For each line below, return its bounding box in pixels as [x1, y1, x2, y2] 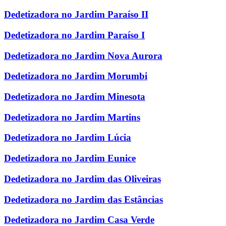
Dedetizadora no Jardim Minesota [4, 91, 145, 102]
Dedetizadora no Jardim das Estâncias [4, 194, 163, 205]
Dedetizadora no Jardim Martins [4, 111, 140, 123]
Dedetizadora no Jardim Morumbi [4, 71, 147, 82]
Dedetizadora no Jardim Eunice [4, 153, 136, 164]
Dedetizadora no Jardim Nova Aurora [4, 50, 162, 61]
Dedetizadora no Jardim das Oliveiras [4, 173, 161, 184]
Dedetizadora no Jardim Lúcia [4, 132, 131, 143]
